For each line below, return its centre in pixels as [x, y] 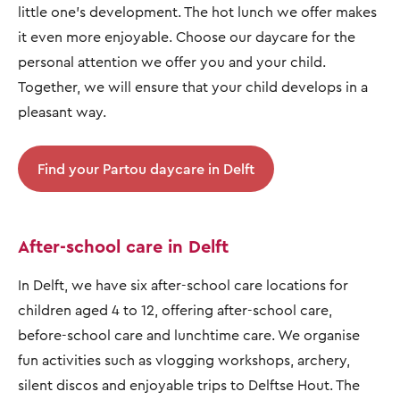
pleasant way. [62, 111]
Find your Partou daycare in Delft [146, 168]
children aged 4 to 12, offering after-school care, [175, 309]
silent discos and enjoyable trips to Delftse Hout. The [189, 384]
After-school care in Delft [126, 246]
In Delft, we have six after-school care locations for [183, 284]
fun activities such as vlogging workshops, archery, [184, 359]
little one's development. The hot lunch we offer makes [197, 11]
